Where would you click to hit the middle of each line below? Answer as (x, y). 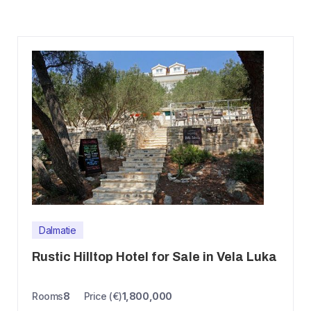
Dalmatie (58, 230)
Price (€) (103, 296)
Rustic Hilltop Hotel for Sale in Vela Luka (154, 257)
